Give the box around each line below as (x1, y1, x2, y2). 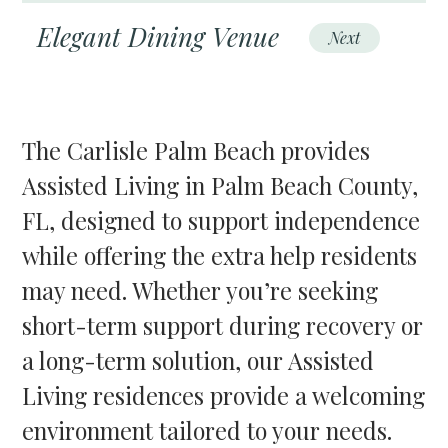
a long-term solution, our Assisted (22, 344, 375, 376)
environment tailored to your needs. (22, 414, 393, 446)
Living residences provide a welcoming (22, 379, 426, 411)
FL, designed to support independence (22, 204, 421, 236)
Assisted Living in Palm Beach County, (22, 169, 419, 201)
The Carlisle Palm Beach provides (22, 134, 371, 166)
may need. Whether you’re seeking (22, 274, 379, 306)
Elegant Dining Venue (37, 18, 280, 54)
